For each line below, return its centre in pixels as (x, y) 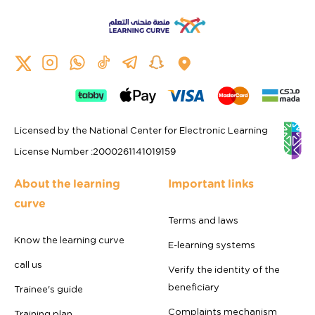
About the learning (67, 184)
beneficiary (194, 288)
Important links (211, 184)
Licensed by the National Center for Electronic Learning (141, 131)
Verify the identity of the (224, 270)
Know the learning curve (69, 240)
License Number (52, 152)
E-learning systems (212, 245)
